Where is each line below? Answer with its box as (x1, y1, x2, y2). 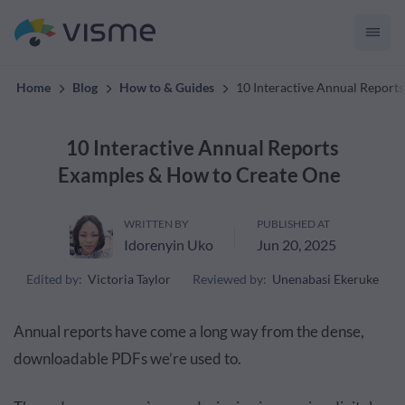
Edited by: (26, 271, 82, 287)
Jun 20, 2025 (256, 236, 336, 253)
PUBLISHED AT (256, 217, 330, 231)
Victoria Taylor (88, 271, 171, 287)
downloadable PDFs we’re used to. (14, 349, 241, 368)
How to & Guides (119, 80, 214, 95)
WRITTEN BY (123, 217, 189, 231)
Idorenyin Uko (123, 236, 213, 253)
